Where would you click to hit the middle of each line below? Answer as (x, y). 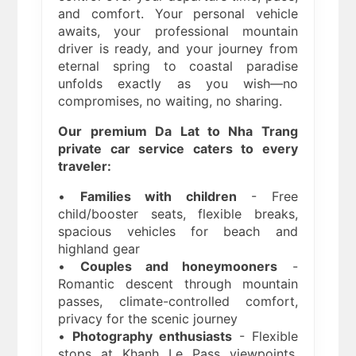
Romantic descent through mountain (178, 284)
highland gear (99, 249)
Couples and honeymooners (179, 267)
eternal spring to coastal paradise (178, 66)
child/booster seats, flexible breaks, (178, 214)
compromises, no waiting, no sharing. (170, 101)
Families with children (158, 197)
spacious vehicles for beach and (178, 232)
